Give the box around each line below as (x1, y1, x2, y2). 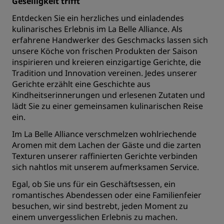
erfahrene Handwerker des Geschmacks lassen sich (12, 34, 208, 45)
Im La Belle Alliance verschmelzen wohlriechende (12, 128, 196, 139)
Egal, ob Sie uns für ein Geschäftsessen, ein (12, 178, 175, 189)
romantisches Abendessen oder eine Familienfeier (12, 189, 201, 200)
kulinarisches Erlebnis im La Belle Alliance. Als (12, 23, 182, 34)
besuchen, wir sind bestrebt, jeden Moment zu (12, 200, 188, 211)
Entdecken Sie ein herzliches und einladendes (12, 12, 184, 23)
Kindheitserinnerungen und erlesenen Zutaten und (12, 89, 205, 100)
